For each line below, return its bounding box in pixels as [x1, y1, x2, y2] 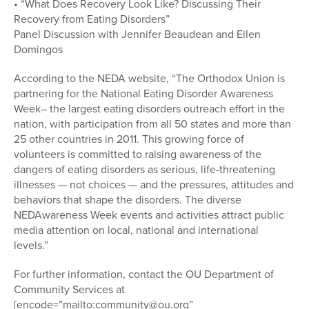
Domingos [14, 41, 63, 58]
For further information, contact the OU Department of [14, 266, 274, 283]
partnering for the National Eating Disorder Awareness [14, 86, 273, 102]
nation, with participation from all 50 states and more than [14, 116, 291, 132]
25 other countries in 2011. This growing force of [14, 131, 244, 148]
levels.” [14, 237, 48, 254]
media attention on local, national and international [14, 222, 259, 239]
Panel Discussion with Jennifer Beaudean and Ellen [14, 26, 261, 43]
